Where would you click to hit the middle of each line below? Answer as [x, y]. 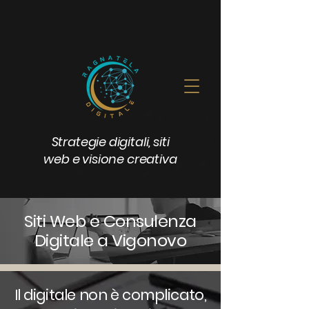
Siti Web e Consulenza [110, 221]
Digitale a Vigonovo [110, 240]
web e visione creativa [110, 159]
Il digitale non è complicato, [110, 295]
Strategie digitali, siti [110, 142]
